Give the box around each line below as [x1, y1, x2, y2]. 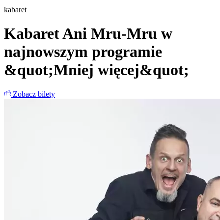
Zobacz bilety [11, 89, 55, 98]
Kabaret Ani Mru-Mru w [4, 25, 172, 43]
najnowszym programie [4, 43, 162, 61]
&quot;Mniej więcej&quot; [4, 61, 189, 79]
